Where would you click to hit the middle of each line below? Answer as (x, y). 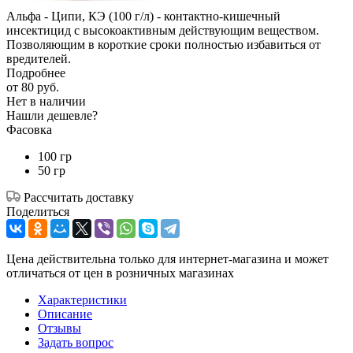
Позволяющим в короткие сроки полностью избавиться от (163, 45)
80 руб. (40, 87)
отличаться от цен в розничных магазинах (120, 273)
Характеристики (82, 300)
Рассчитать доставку (79, 198)
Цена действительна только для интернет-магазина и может (167, 259)
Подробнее (36, 73)
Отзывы (59, 329)
